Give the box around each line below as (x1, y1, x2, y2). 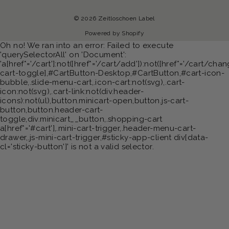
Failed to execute (107, 40, 174, 50)
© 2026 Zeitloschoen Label (74, 15, 155, 22)
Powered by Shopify (85, 30, 144, 37)
